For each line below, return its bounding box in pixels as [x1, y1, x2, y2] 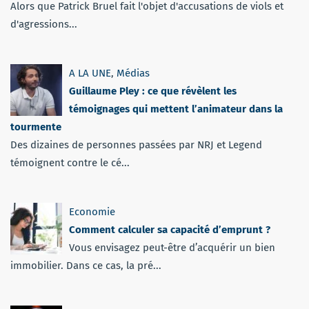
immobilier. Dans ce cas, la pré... [10, 259, 161, 272]
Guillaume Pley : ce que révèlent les [69, 84, 237, 97]
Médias [117, 66, 150, 79]
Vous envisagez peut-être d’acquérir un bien [69, 241, 275, 254]
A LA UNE [69, 66, 111, 79]
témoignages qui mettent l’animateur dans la [69, 102, 283, 115]
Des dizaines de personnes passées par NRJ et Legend [10, 138, 262, 151]
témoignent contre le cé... [10, 156, 130, 169]
